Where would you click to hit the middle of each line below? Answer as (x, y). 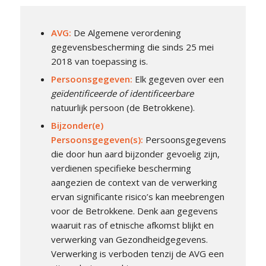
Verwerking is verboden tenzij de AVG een (137, 253)
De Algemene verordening (127, 32)
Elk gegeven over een (179, 79)
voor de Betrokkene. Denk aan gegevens (134, 210)
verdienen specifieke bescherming (121, 168)
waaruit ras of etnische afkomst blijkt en (132, 225)
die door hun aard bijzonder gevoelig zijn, (135, 153)
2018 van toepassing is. (99, 61)
